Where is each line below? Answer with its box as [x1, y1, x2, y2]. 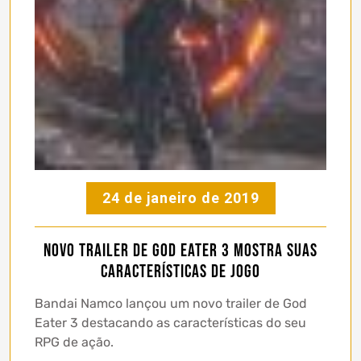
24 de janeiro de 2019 [102, 189, 259, 207]
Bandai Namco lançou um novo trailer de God [35, 296, 307, 312]
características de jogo [101, 261, 260, 284]
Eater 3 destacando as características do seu [35, 315, 306, 331]
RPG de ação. [35, 334, 114, 351]
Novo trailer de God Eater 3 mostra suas [44, 240, 317, 263]
